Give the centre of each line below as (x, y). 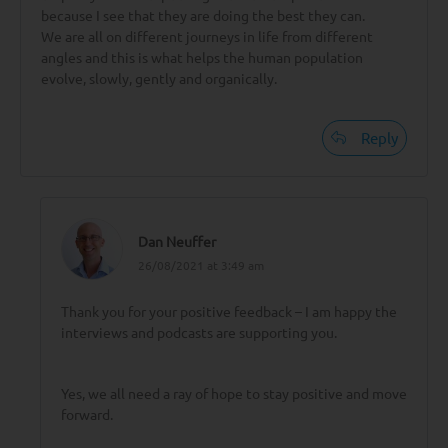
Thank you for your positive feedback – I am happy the (229, 310)
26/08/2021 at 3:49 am (201, 264)
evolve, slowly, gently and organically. (159, 77)
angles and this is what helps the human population (202, 56)
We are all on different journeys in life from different (207, 35)
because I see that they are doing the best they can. (203, 14)
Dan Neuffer (177, 240)
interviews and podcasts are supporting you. (199, 331)
